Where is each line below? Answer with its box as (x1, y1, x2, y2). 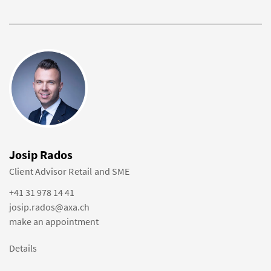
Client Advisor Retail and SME (9, 165, 130, 177)
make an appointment (9, 215, 99, 227)
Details (9, 242, 37, 254)
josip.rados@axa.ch (9, 201, 90, 213)
